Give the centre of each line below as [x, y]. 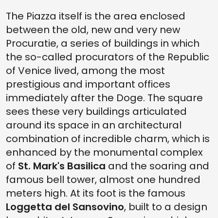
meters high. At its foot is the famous [96, 193]
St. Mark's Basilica [62, 166]
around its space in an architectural [94, 125]
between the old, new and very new [93, 30]
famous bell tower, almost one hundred [103, 180]
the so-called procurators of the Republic [108, 57]
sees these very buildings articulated [96, 111]
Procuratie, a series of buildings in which [103, 43]
